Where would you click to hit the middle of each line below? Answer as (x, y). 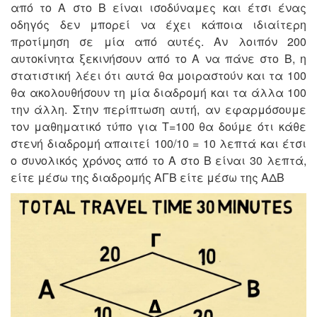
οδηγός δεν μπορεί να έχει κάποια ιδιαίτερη (158, 25)
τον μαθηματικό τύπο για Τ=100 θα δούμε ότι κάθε (158, 127)
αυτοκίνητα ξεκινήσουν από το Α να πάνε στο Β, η (158, 59)
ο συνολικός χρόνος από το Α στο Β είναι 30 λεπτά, (158, 161)
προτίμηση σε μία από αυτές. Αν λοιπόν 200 (158, 42)
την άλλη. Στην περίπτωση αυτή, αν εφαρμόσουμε (158, 110)
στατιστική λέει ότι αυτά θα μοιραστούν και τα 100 (158, 76)
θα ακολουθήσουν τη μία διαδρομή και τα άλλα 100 (158, 93)
